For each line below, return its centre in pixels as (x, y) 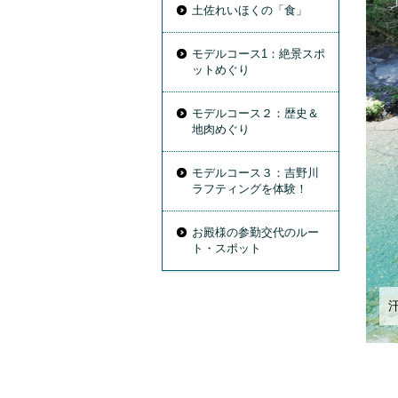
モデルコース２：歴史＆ (255, 113)
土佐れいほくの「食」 (250, 10)
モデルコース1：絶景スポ (259, 54)
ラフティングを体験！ (250, 189)
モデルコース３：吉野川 (255, 173)
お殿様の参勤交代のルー (255, 232)
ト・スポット (227, 248)
